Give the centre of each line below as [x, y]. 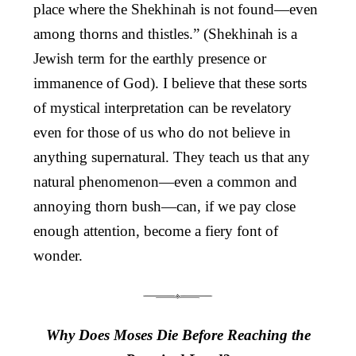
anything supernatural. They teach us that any [172, 157]
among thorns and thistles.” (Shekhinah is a [165, 33]
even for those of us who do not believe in [162, 132]
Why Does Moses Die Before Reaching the [178, 335]
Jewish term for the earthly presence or [150, 58]
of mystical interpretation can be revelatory [163, 107]
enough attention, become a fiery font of [156, 230]
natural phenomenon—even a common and [165, 181]
